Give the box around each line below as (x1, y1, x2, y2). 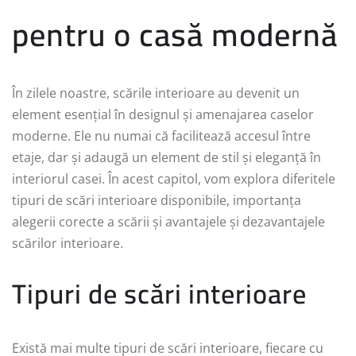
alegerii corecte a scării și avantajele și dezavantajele (12, 213, 325, 231)
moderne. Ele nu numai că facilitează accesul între (12, 127, 311, 145)
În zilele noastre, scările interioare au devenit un (12, 84, 300, 103)
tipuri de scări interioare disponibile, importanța (12, 192, 301, 210)
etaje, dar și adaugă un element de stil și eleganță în (12, 149, 321, 167)
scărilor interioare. (12, 234, 123, 253)
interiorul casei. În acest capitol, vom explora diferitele (12, 170, 335, 188)
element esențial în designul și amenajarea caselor (12, 106, 314, 124)
